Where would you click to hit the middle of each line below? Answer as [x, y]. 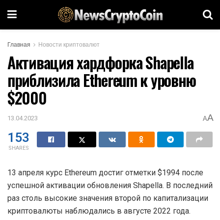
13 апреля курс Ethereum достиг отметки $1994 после [105, 172]
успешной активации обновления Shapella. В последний [110, 185]
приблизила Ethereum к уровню [102, 80]
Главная [19, 45]
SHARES [18, 148]
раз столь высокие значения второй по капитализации [108, 198]
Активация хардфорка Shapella [101, 62]
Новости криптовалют [69, 45]
